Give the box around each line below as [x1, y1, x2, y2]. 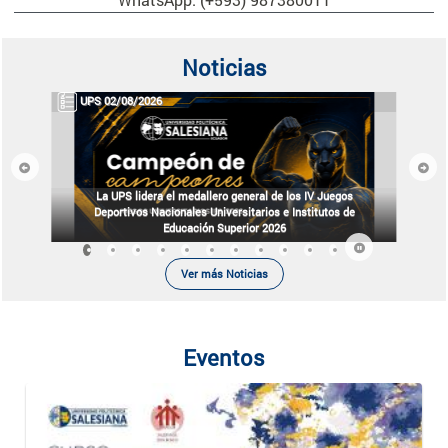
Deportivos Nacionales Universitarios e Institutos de [93, 204, 355, 220]
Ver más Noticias [180, 266, 268, 282]
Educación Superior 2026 [162, 220, 286, 236]
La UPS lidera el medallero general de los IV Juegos [95, 188, 353, 204]
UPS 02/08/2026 [80, 93, 163, 109]
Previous [23, 165, 68, 181]
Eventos [183, 343, 265, 373]
